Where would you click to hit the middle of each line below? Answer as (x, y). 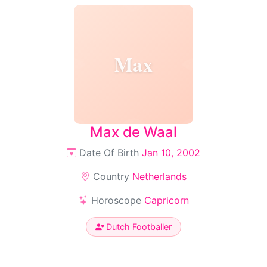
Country (111, 176)
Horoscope (116, 200)
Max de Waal (133, 132)
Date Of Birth (109, 153)
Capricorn (166, 200)
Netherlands (159, 176)
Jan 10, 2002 (171, 153)
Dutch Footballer (138, 227)
